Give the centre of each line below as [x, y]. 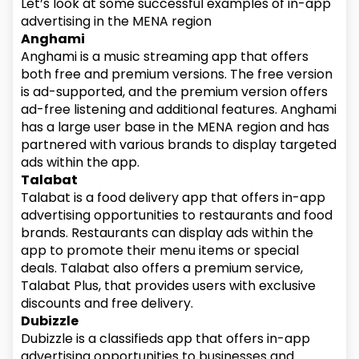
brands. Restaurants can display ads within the [167, 233]
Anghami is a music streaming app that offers [165, 56]
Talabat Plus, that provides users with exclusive [169, 286]
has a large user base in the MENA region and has [175, 127]
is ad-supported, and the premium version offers [175, 92]
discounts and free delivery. [107, 303]
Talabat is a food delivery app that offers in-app [173, 198]
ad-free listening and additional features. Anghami [179, 109]
